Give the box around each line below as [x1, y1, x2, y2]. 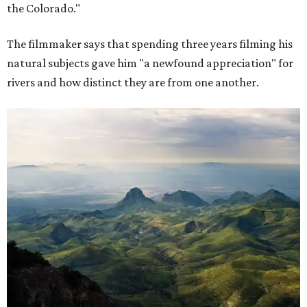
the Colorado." [7, 1, 80, 16]
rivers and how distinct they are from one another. [7, 75, 259, 90]
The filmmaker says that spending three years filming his [7, 37, 293, 51]
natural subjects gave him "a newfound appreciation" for [7, 56, 293, 71]
